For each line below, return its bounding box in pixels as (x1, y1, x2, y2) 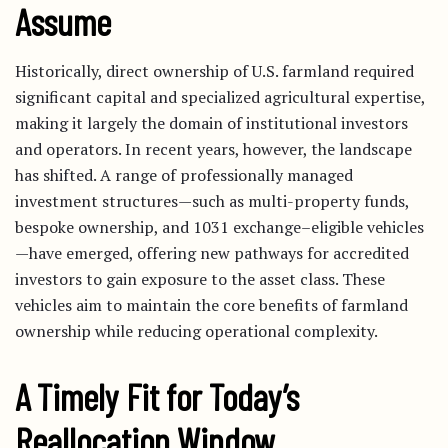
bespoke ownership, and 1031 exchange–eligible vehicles (15, 216, 424, 238)
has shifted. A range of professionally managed (15, 164, 353, 186)
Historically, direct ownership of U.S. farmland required (15, 60, 414, 82)
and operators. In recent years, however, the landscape (15, 138, 412, 160)
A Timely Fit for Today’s (15, 374, 299, 418)
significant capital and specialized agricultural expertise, (15, 86, 425, 108)
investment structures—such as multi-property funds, (15, 190, 409, 212)
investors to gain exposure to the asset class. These (15, 268, 385, 290)
